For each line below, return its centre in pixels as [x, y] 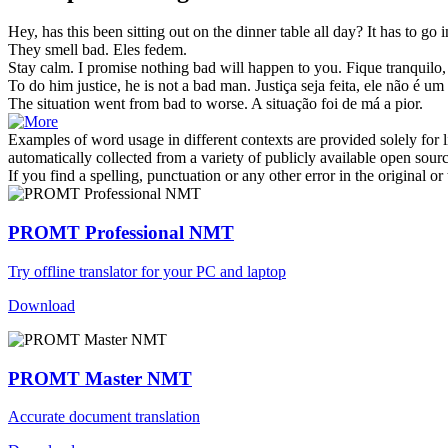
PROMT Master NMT [100, 378]
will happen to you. [279, 68]
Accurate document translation [104, 417]
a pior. [401, 104]
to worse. [217, 104]
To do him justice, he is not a [100, 86]
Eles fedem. [150, 50]
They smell [45, 50]
